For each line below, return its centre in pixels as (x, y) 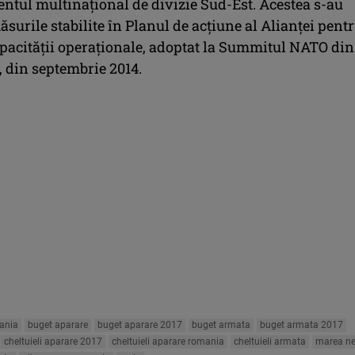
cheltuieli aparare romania (168, 341)
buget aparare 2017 (140, 324)
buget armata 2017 (302, 324)
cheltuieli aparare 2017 (53, 341)
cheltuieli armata (270, 341)
